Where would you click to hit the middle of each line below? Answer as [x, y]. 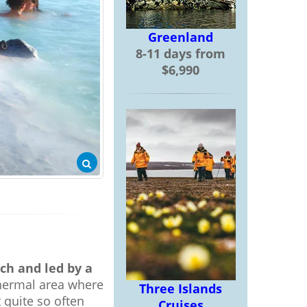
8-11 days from [181, 53]
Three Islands [181, 288]
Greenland [181, 37]
